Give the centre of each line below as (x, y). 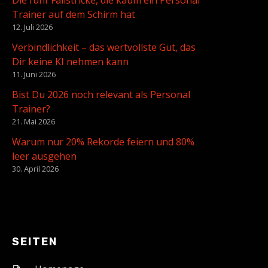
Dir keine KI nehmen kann (70, 62)
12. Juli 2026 (32, 27)
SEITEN (35, 242)
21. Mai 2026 (33, 122)
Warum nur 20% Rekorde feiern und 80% (103, 142)
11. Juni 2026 (34, 74)
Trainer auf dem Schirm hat (74, 15)
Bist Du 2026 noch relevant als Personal (101, 95)
